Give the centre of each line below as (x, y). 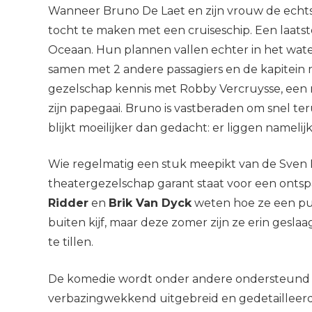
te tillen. (70, 242)
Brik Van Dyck (150, 203)
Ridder (68, 203)
